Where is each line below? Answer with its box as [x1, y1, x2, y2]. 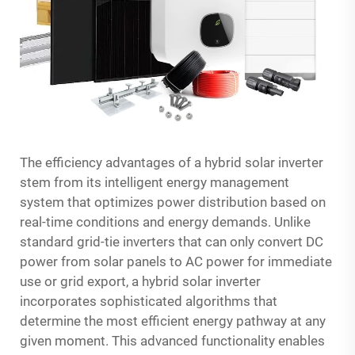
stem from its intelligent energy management [20, 174, 289, 190]
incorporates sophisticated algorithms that [20, 292, 277, 309]
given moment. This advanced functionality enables [20, 332, 325, 349]
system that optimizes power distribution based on [20, 193, 326, 210]
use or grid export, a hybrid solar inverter [20, 273, 261, 289]
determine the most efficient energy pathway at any [20, 312, 326, 329]
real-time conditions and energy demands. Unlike [20, 213, 311, 230]
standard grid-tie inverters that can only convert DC [20, 233, 323, 250]
